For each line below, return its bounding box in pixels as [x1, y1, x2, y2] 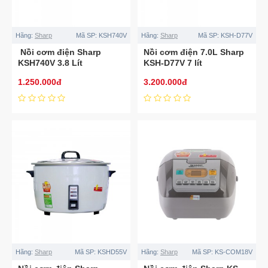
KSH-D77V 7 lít [143, 57, 202, 68]
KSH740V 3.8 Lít [18, 57, 83, 68]
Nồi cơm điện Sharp [18, 47, 101, 57]
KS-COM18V [214, 248, 252, 255]
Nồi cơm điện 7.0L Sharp [143, 47, 244, 57]
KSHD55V [97, 248, 127, 255]
